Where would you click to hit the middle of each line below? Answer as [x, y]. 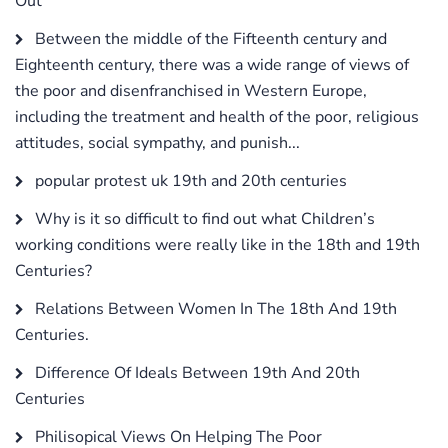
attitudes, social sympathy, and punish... [157, 142]
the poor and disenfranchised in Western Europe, [191, 90]
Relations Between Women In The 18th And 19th [214, 308]
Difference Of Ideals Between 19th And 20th [195, 372]
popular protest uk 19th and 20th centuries [189, 180]
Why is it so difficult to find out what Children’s [203, 218]
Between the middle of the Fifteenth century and [209, 38]
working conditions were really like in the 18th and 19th [217, 244]
